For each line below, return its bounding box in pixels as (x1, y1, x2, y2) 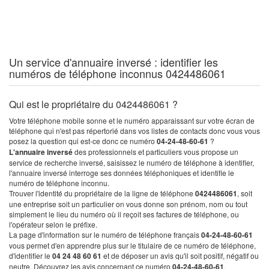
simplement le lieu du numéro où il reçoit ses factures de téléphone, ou (9, 209, 239, 219)
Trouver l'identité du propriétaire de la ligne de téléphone (9, 188, 195, 198)
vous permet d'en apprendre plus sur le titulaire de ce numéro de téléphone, (9, 240, 256, 250)
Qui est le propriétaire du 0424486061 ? (9, 97, 178, 111)
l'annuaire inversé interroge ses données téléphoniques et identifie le (9, 168, 234, 178)
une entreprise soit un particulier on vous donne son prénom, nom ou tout (9, 199, 247, 209)
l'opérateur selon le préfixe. (9, 219, 97, 229)
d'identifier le (9, 250, 52, 261)
